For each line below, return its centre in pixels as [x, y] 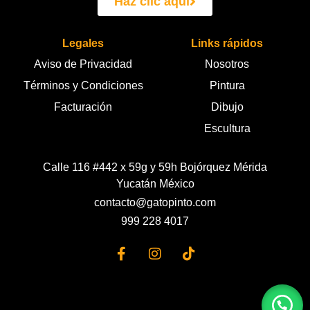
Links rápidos [227, 44]
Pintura [227, 86]
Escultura [227, 129]
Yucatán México [155, 184]
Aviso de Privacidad [83, 64]
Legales [83, 44]
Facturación [83, 107]
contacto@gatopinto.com [155, 203]
